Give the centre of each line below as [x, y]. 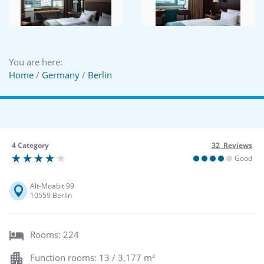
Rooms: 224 [55, 235]
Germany [61, 75]
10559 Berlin [51, 195]
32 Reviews [232, 145]
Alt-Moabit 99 [52, 186]
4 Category [30, 145]
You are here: [36, 62]
